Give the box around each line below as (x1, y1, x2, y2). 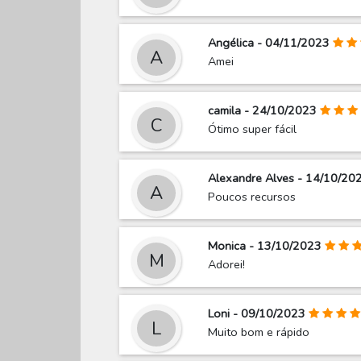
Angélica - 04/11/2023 (208, 35, 330, 52)
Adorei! (208, 256, 246, 273)
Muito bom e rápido (208, 324, 310, 341)
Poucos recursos (208, 189, 297, 205)
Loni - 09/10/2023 (208, 305, 306, 322)
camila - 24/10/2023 (208, 102, 317, 119)
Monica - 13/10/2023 (208, 238, 322, 255)
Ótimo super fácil (208, 121, 297, 138)
